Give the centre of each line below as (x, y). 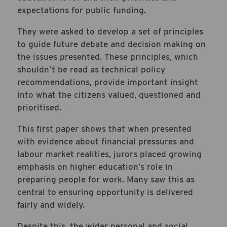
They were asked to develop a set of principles (110, 31)
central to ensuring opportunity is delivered (105, 192)
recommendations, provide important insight (108, 82)
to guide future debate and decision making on (111, 44)
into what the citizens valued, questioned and (109, 94)
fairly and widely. (51, 204)
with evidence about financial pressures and (106, 141)
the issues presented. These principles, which (108, 56)
